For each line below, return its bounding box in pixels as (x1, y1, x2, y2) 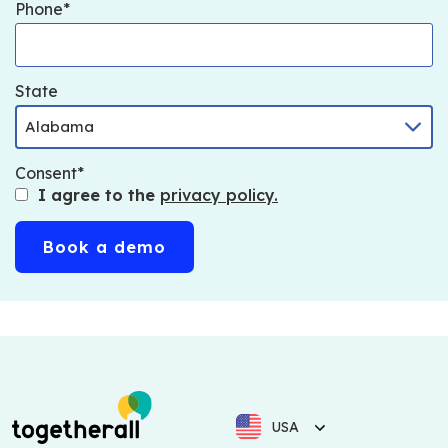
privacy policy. (160, 184, 278, 205)
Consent (15, 162, 77, 183)
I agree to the (38, 184, 160, 205)
